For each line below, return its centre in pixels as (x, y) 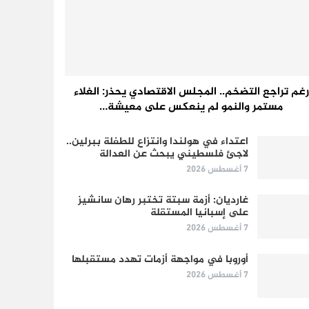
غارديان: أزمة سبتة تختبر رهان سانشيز (163, 201)
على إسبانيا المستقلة (200, 213)
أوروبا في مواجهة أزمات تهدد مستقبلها (160, 259)
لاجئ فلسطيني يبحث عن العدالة (174, 154)
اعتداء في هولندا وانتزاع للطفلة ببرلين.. (158, 141)
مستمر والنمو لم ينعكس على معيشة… (191, 107)
